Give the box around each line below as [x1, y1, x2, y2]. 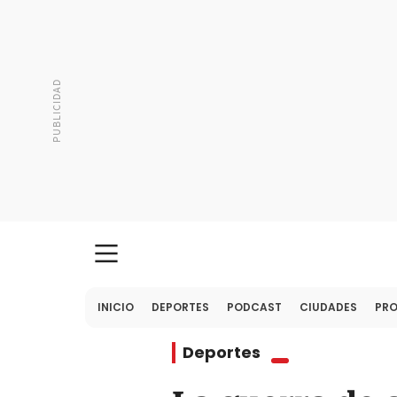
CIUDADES [300, 300, 357, 315]
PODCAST [227, 300, 282, 315]
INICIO [97, 300, 134, 315]
